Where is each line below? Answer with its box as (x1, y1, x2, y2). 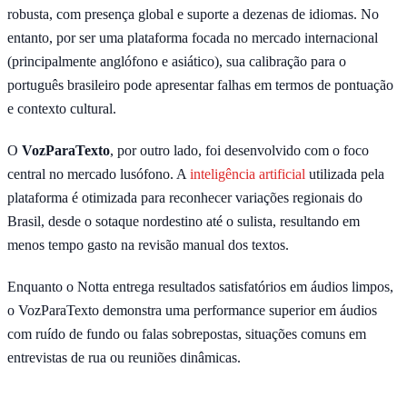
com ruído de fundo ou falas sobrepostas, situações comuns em (7, 325, 366, 342)
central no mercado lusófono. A (7, 165, 190, 182)
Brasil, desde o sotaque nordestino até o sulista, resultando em (7, 213, 360, 229)
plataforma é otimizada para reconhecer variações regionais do (7, 189, 362, 205)
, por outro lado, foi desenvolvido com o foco (110, 142, 369, 158)
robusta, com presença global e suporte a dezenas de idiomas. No (7, 5, 379, 22)
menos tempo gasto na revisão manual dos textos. (7, 236, 289, 253)
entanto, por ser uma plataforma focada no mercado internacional (7, 29, 378, 45)
